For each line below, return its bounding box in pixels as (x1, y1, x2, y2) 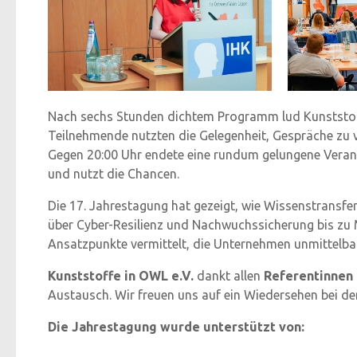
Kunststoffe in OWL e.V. (48, 269, 194, 284)
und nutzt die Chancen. (48, 167, 179, 182)
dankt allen (194, 269, 264, 284)
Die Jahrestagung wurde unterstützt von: (48, 320, 304, 335)
